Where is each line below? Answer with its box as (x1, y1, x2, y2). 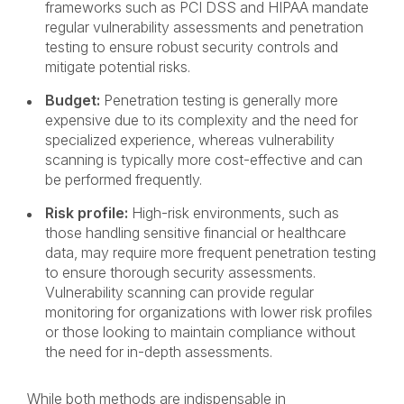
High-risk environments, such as (132, 204, 339, 222)
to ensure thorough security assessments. (45, 263, 316, 281)
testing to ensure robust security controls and (45, 38, 338, 56)
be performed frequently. (45, 170, 206, 188)
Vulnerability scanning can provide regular (45, 283, 314, 301)
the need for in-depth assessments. (45, 343, 276, 361)
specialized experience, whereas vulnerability (45, 131, 335, 149)
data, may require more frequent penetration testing (45, 243, 376, 262)
